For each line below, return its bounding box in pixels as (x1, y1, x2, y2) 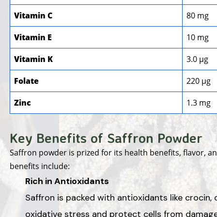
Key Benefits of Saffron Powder (10, 129, 202, 146)
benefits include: (10, 160, 70, 171)
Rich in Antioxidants (25, 175, 109, 187)
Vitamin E (14, 31, 52, 43)
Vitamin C (14, 10, 52, 21)
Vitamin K (14, 53, 53, 64)
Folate (14, 75, 39, 86)
